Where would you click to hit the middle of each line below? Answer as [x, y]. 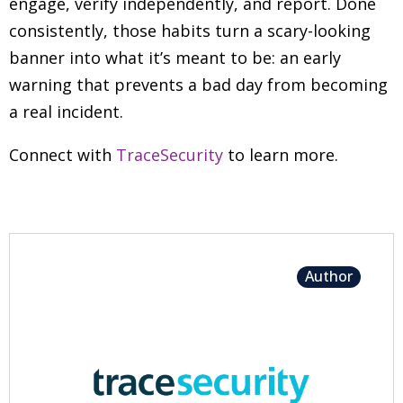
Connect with [63, 155]
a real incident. [66, 112]
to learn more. [281, 155]
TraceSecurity [170, 155]
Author [329, 277]
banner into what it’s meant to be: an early [175, 58]
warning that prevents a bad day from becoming [198, 85]
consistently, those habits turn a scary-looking [190, 31]
